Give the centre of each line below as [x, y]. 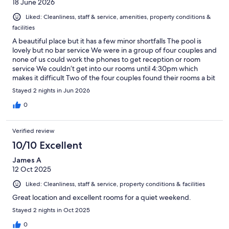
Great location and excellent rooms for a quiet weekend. [102, 197]
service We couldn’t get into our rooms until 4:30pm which [105, 68]
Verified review [33, 131]
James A [27, 160]
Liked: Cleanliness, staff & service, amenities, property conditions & [118, 17]
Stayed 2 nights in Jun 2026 [51, 90]
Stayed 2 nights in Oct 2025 [51, 210]
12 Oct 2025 [32, 169]
